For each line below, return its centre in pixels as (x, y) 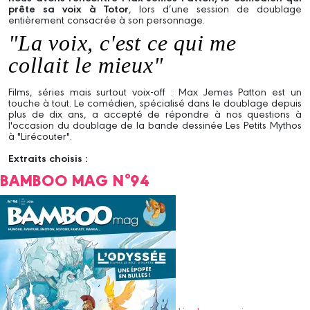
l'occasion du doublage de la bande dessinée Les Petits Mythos (155, 125)
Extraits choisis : (48, 158)
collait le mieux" (86, 65)
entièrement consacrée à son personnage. (107, 19)
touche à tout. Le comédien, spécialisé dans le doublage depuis (155, 102)
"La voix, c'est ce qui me (122, 43)
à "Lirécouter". (40, 136)
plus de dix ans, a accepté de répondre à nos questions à (155, 113)
